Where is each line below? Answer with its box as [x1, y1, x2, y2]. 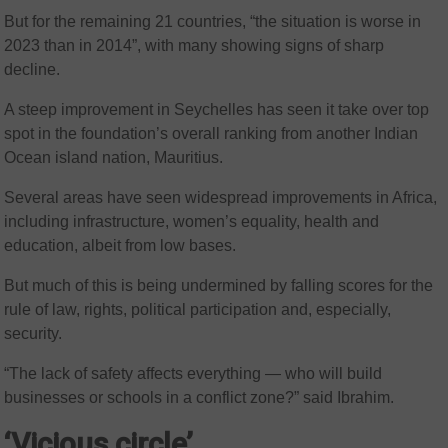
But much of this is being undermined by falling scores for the [4, 277, 434, 295]
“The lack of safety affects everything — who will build [4, 365, 383, 383]
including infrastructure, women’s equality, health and [4, 213, 380, 231]
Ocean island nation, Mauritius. [4, 149, 224, 167]
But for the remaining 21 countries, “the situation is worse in [4, 13, 422, 31]
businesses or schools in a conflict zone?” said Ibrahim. [4, 389, 395, 407]
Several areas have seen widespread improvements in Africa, [4, 189, 438, 207]
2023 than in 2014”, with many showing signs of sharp [4, 37, 385, 55]
